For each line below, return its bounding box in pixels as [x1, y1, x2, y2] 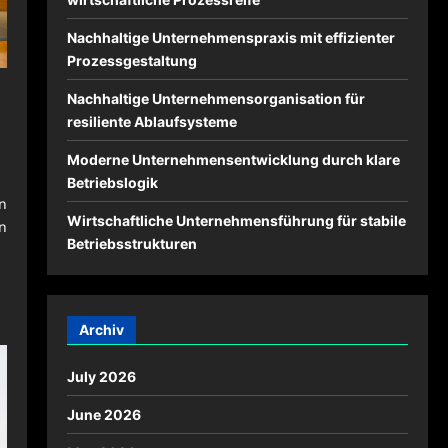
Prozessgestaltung [66, 52, 197, 69]
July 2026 [66, 368, 136, 385]
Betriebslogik [66, 174, 158, 191]
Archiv [78, 321, 124, 338]
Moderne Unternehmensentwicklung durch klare [66, 151, 400, 168]
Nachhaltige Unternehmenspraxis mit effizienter [66, 29, 395, 46]
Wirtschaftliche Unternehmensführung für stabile [66, 212, 406, 229]
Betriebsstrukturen [66, 235, 197, 252]
